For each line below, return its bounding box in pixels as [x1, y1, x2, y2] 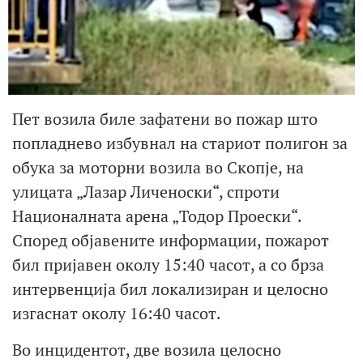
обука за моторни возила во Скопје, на [12, 156, 304, 179]
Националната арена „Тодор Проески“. [12, 205, 301, 228]
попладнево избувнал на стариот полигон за [12, 132, 348, 155]
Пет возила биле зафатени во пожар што [12, 108, 318, 130]
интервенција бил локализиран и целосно [12, 278, 328, 301]
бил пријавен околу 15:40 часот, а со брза [12, 254, 324, 276]
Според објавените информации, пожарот [12, 229, 329, 252]
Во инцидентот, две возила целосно [12, 338, 281, 361]
